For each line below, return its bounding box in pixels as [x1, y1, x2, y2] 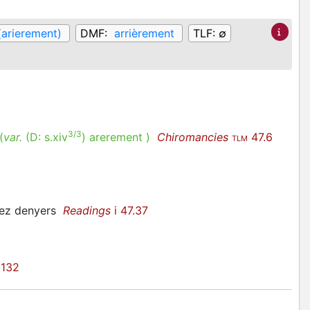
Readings [63, 203, 111, 218]
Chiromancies [157, 130, 228, 145]
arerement [89, 130, 143, 145]
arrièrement [114, 26, 174, 41]
